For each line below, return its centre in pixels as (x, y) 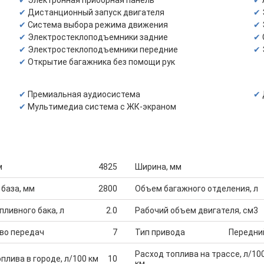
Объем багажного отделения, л (197, 189)
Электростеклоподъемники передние (103, 49)
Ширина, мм (159, 167)
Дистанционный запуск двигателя (96, 12)
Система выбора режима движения (98, 25)
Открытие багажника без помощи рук (101, 62)
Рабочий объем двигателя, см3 (197, 210)
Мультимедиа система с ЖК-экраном (102, 107)
